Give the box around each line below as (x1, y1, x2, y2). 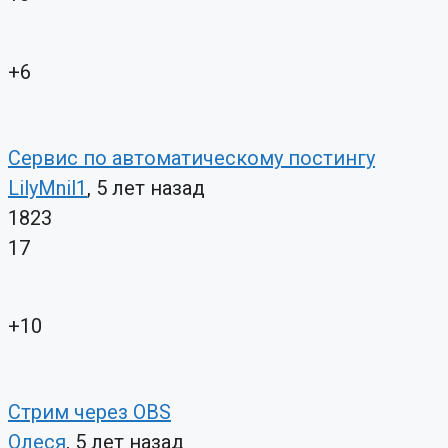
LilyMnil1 (8, 176, 87, 201)
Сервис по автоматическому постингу (8, 146, 375, 171)
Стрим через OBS (8, 400, 171, 425)
